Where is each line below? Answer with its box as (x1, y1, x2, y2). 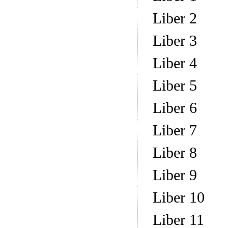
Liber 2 (152, 10, 197, 27)
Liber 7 (152, 122, 197, 139)
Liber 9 (152, 166, 197, 184)
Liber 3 (152, 32, 197, 49)
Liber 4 (152, 54, 197, 72)
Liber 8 (152, 144, 197, 161)
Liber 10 (152, 189, 205, 206)
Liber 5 (152, 77, 197, 94)
